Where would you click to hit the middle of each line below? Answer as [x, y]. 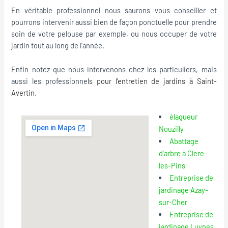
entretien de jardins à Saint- [167, 81]
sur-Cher [173, 202]
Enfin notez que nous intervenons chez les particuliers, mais [114, 69]
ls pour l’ [102, 81]
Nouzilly [172, 129]
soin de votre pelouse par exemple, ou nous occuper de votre [114, 34]
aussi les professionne [49, 81]
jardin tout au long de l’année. [58, 46]
